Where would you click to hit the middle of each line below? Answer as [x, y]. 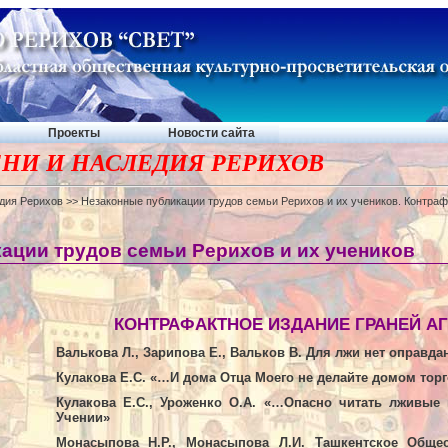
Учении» [82, 417]
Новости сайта [211, 132]
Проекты [74, 132]
